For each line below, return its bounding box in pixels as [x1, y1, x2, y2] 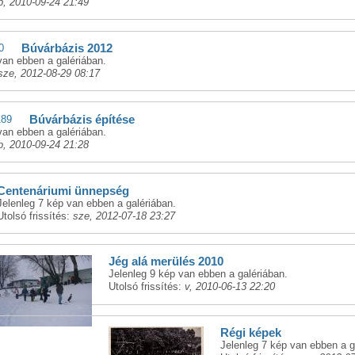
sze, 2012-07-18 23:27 [72, 209, 175, 222]
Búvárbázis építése [29, 113, 135, 126]
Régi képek [220, 326, 282, 340]
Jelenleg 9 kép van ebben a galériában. [109, 268, 288, 281]
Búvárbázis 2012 [21, 41, 113, 55]
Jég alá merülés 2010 [109, 255, 223, 269]
